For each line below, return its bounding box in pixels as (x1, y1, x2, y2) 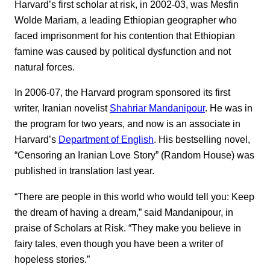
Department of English (58, 134, 154, 145)
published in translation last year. (14, 165, 154, 177)
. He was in (205, 102, 253, 114)
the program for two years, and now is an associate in (14, 118, 240, 130)
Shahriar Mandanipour (110, 102, 205, 114)
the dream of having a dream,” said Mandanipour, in (14, 206, 233, 218)
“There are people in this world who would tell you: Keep (14, 190, 254, 202)
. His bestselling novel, (154, 134, 250, 145)
